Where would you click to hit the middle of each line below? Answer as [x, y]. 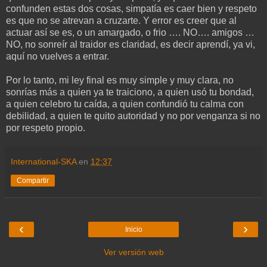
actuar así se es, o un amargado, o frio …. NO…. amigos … [130, 32]
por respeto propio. [46, 128]
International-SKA [44, 161]
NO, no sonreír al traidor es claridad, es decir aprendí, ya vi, [131, 44]
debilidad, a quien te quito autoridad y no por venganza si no [133, 116]
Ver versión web [133, 252]
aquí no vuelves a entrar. [58, 56]
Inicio [133, 229]
